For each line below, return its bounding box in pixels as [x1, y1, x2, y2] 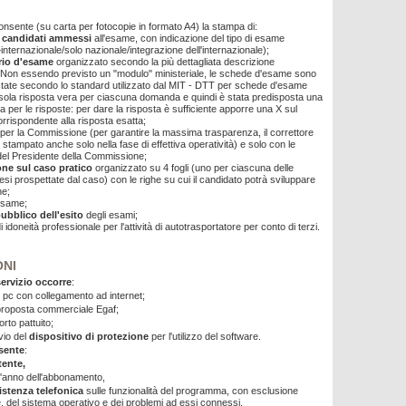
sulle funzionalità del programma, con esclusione [86, 385, 298, 396]
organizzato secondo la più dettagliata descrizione [53, 56, 275, 67]
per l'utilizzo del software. [149, 331, 261, 342]
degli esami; [83, 209, 138, 220]
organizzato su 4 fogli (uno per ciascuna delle [92, 162, 294, 173]
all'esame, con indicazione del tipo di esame [92, 33, 285, 43]
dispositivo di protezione [29, 331, 149, 342]
